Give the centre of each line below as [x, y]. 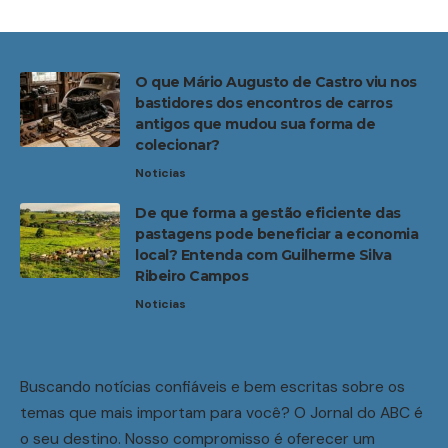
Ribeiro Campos [191, 276]
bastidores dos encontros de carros [263, 103]
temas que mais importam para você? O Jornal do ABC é [221, 413]
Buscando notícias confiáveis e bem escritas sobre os [212, 387]
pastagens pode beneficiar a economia [276, 234]
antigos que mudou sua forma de [255, 124]
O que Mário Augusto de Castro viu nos [276, 82]
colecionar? [177, 145]
